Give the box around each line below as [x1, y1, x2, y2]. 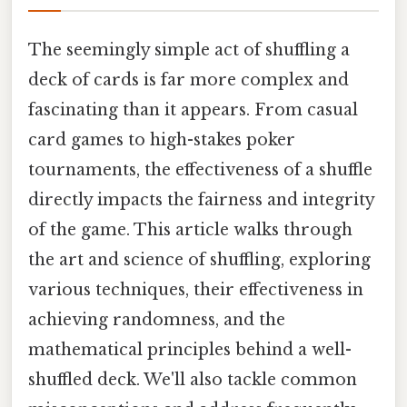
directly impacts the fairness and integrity [28, 189, 374, 210]
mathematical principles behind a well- [28, 339, 352, 360]
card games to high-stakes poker [28, 129, 295, 150]
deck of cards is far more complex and [28, 69, 349, 90]
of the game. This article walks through [28, 219, 352, 240]
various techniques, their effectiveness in [28, 279, 363, 300]
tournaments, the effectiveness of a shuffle [28, 159, 372, 180]
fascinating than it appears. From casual [28, 99, 358, 120]
